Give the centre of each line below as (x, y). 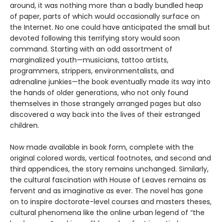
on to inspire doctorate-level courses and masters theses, (111, 202)
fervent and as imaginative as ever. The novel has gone (107, 191)
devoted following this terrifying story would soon (95, 38)
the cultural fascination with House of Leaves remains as (108, 180)
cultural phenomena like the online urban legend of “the (107, 213)
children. (25, 126)
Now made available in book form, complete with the (102, 147)
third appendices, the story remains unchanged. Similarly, (109, 169)
